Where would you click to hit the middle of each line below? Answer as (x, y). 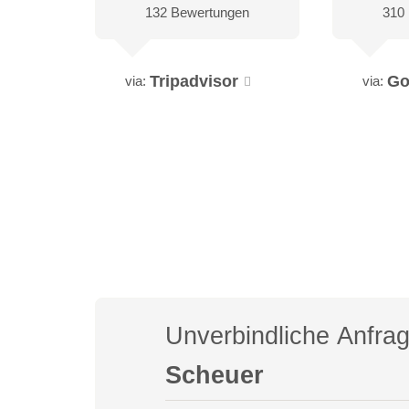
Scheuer (215, 375)
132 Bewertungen (197, 12)
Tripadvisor (194, 81)
